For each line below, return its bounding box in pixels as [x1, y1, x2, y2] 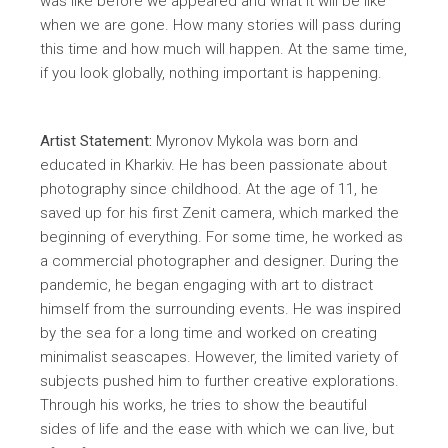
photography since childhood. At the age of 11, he [40, 179, 379, 198]
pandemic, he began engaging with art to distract [40, 275, 374, 294]
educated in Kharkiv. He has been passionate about [40, 155, 388, 174]
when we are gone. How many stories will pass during [40, 15, 402, 34]
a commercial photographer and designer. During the [40, 251, 400, 270]
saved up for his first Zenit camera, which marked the [40, 203, 400, 222]
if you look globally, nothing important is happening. [40, 63, 383, 82]
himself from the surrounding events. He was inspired [40, 299, 402, 318]
